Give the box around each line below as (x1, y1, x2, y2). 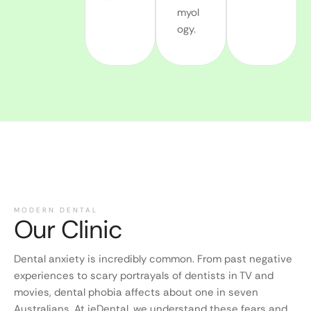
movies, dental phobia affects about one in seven (14, 285, 258, 299)
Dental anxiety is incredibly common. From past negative (14, 251, 292, 266)
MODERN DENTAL (14, 205, 98, 215)
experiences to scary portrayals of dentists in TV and (14, 268, 274, 283)
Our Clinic (14, 212, 122, 246)
